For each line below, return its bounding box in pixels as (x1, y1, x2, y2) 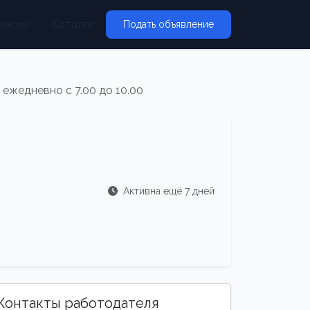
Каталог (51, 17, 95, 31)
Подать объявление (123, 19, 214, 30)
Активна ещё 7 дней (120, 185, 215, 197)
